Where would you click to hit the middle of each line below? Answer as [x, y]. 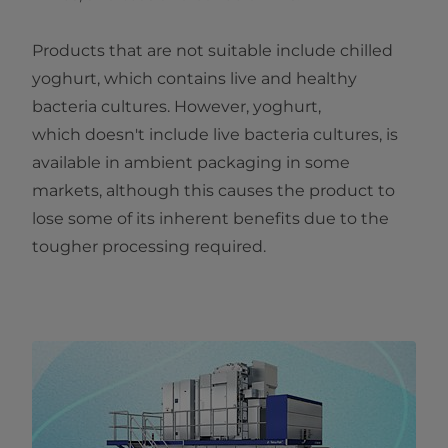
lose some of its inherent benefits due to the [210, 219]
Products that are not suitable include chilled [212, 51]
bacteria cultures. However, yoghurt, [176, 107]
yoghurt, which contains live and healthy [194, 79]
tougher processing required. [149, 247]
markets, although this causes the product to [213, 191]
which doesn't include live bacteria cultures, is [215, 135]
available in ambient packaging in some [191, 163]
